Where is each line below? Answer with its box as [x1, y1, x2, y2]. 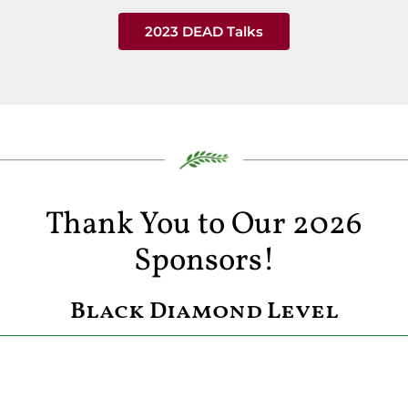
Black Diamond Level [69, 295, 339, 330]
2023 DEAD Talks [145, 22, 263, 40]
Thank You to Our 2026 [46, 203, 362, 248]
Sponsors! [133, 240, 275, 284]
